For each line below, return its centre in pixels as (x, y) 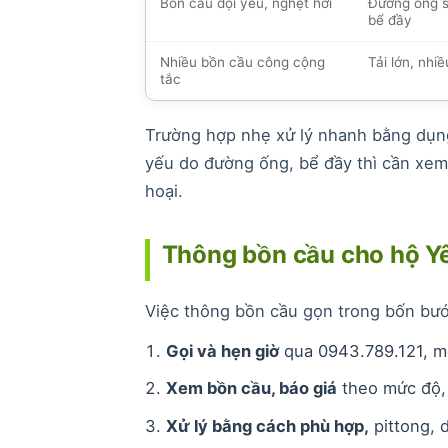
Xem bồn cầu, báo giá (251, 388)
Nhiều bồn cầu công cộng (242, 61)
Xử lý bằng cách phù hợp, (267, 426)
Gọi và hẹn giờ (222, 350)
